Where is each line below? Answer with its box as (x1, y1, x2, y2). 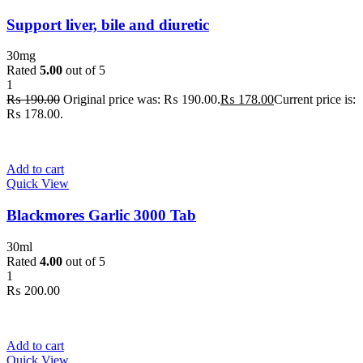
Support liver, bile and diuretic (6, 15, 209, 33)
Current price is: (274, 92, 356, 107)
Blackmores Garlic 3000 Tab (6, 207, 196, 224)
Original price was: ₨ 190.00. (63, 92, 220, 107)
